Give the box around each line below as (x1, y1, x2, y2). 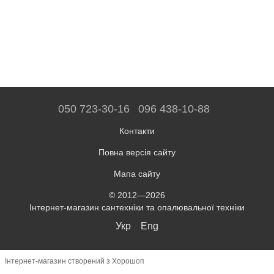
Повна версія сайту (98, 147, 176, 157)
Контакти (119, 125, 155, 136)
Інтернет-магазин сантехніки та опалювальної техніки (29, 202, 245, 212)
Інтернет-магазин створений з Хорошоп (5, 257, 144, 266)
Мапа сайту (114, 168, 160, 179)
